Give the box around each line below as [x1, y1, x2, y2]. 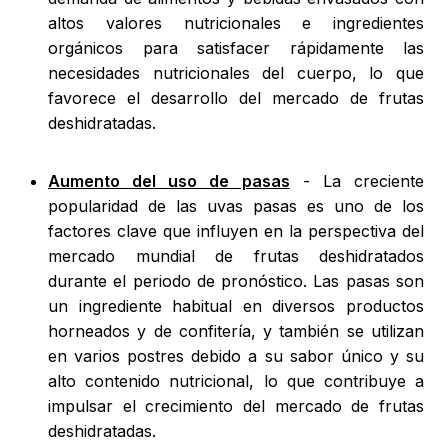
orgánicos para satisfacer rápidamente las [48, 38, 424, 59]
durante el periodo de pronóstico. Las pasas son [48, 271, 424, 292]
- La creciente [289, 171, 425, 192]
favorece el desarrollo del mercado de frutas [48, 88, 424, 109]
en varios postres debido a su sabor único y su [48, 346, 424, 367]
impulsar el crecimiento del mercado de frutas [48, 396, 424, 417]
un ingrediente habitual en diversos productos [48, 296, 424, 317]
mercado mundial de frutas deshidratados [48, 246, 424, 267]
